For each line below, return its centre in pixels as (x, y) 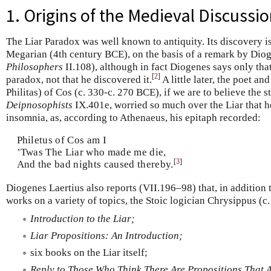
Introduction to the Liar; (83, 218)
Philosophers (34, 67)
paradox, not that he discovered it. (79, 79)
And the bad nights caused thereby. (95, 164)
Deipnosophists (39, 105)
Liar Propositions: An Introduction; (106, 235)
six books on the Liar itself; (89, 253)
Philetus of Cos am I (62, 140)
